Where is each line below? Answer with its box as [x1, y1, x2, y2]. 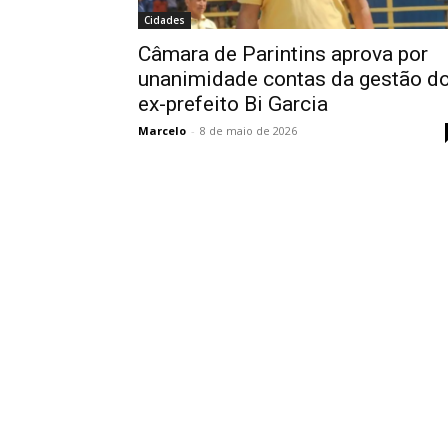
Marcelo [138, 123, 186, 138]
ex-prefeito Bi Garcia [138, 92, 328, 116]
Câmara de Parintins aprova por [138, 42, 428, 66]
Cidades [144, 13, 185, 27]
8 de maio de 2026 [200, 123, 297, 138]
